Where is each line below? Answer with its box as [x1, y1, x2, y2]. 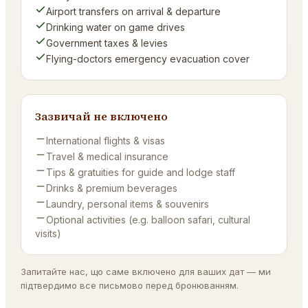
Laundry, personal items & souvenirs [46, 198, 210, 210]
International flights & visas [46, 135, 166, 146]
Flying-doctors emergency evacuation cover [46, 53, 250, 65]
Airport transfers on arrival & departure [46, 5, 221, 17]
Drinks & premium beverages [46, 182, 178, 194]
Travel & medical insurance [46, 151, 169, 162]
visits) [35, 228, 62, 239]
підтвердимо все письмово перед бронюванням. [21, 280, 239, 291]
